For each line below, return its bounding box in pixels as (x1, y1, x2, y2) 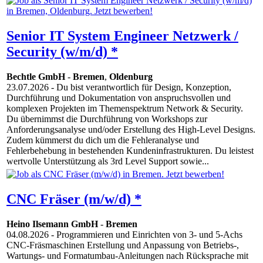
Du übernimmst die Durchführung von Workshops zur (6, 114, 207, 124)
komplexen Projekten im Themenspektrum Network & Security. (6, 103, 243, 114)
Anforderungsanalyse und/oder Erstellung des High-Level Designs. (6, 124, 255, 135)
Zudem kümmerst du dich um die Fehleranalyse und (6, 135, 199, 146)
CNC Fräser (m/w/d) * (6, 191, 141, 207)
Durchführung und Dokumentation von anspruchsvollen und (6, 93, 231, 103)
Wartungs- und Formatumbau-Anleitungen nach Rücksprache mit (6, 251, 248, 261)
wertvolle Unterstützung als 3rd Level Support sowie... (6, 156, 209, 167)
